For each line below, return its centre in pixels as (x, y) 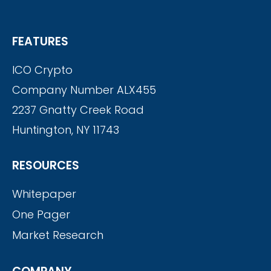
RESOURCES (46, 166)
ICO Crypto (42, 70)
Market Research (58, 235)
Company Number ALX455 (84, 90)
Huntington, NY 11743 (66, 130)
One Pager (41, 215)
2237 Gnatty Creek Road (78, 110)
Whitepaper (44, 194)
